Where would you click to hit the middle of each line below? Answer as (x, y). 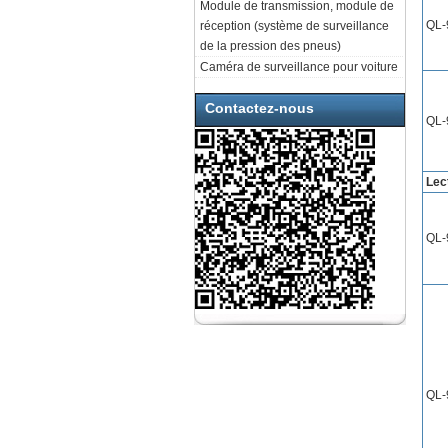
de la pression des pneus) (270, 46)
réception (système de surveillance (294, 26)
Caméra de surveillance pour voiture (299, 67)
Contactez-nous (259, 108)
